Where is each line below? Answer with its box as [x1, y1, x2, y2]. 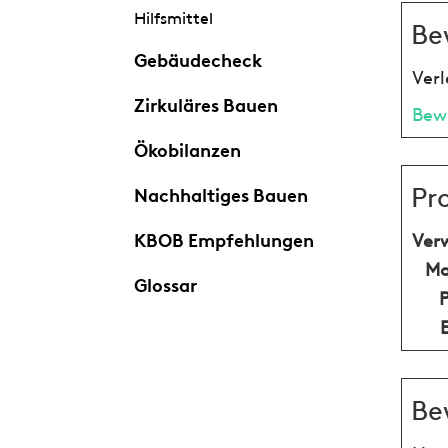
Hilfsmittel [133, 5, 213, 28]
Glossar [133, 269, 197, 296]
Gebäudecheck [133, 44, 262, 71]
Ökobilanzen [133, 134, 241, 161]
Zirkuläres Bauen [133, 89, 278, 116]
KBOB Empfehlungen [133, 224, 314, 251]
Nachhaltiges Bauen [133, 179, 308, 206]
